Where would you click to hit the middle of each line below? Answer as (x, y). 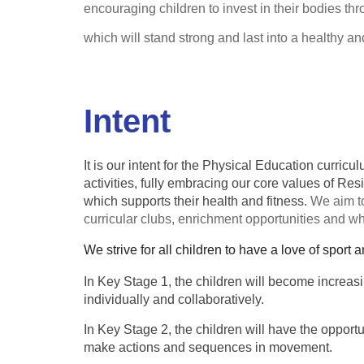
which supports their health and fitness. (197, 201)
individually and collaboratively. (173, 299)
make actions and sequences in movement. (208, 347)
